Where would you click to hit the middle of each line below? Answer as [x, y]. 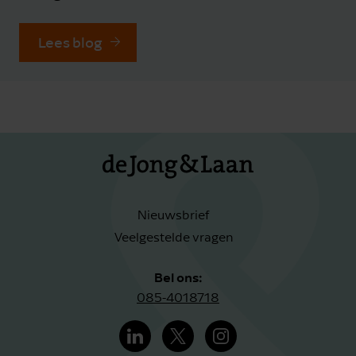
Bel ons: [178, 277]
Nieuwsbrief [173, 215]
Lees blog [70, 42]
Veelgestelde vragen [173, 237]
